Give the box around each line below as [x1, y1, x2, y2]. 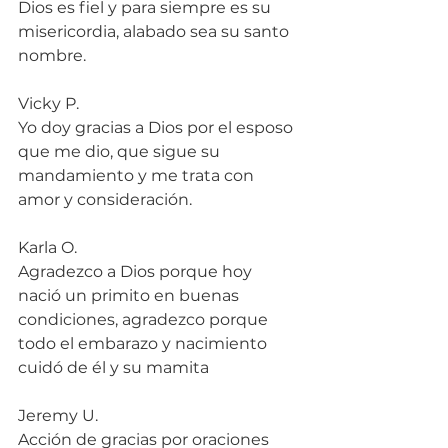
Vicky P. [18, 93, 79, 113]
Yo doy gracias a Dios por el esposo [18, 117, 297, 137]
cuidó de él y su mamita [18, 357, 209, 377]
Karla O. [18, 237, 77, 257]
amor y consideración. [18, 189, 192, 209]
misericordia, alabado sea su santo [18, 21, 293, 41]
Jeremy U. [18, 405, 98, 425]
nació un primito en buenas [18, 285, 243, 305]
